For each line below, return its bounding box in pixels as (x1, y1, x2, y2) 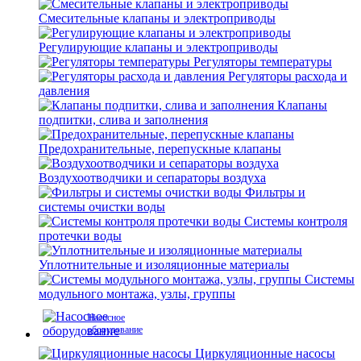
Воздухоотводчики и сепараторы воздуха (39, 171, 266, 185)
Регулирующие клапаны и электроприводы (39, 40, 278, 54)
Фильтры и (245, 185, 305, 199)
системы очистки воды (39, 200, 165, 214)
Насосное (87, 312, 125, 323)
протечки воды (39, 229, 122, 243)
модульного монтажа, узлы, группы (39, 287, 235, 301)
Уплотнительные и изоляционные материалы (39, 258, 289, 272)
